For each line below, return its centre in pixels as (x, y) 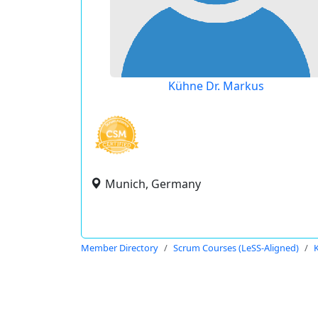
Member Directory (120, 248)
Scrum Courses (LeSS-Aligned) (236, 248)
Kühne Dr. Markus (216, 86)
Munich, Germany (153, 184)
